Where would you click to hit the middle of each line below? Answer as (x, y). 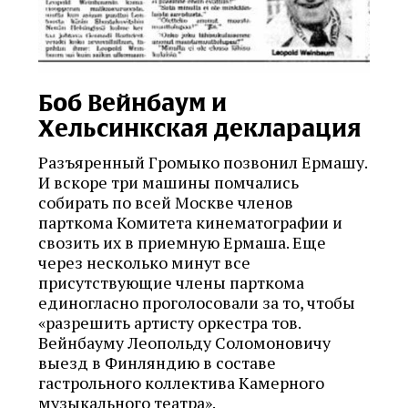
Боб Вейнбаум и (133, 102)
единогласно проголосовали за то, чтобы (197, 302)
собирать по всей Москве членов (166, 202)
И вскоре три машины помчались (168, 182)
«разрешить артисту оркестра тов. (169, 322)
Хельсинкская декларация (200, 128)
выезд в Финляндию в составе (157, 362)
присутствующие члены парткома (171, 282)
